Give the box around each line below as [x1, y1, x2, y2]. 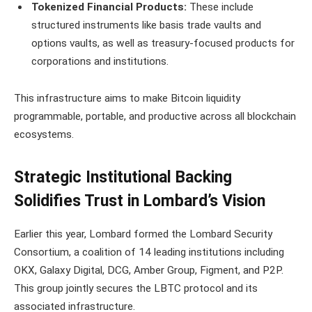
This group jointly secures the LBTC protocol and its [14, 281, 258, 295]
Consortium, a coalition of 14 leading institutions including [14, 245, 284, 258]
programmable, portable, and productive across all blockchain [14, 110, 296, 123]
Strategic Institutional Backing [14, 167, 232, 187]
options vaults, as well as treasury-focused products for [31, 36, 295, 49]
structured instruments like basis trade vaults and [31, 18, 261, 31]
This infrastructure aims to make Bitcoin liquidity [14, 92, 240, 105]
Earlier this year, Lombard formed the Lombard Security [14, 227, 272, 240]
